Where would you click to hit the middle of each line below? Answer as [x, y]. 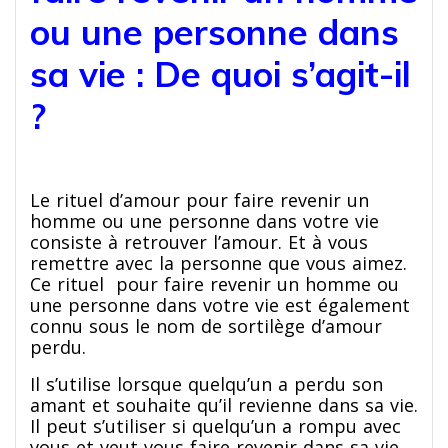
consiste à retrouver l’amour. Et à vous [199, 241]
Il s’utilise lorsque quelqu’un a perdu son [206, 383]
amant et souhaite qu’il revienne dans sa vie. [224, 404]
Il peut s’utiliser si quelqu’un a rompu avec [215, 425]
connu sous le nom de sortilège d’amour [206, 325]
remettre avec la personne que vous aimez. [218, 262]
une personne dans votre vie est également [220, 304]
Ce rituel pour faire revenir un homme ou [214, 283]
